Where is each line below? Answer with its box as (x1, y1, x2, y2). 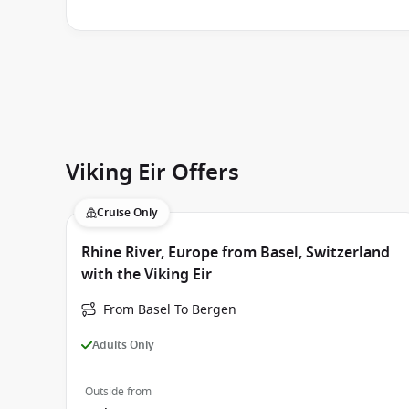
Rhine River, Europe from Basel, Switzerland (81, 242, 390, 264)
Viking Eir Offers (66, 156, 239, 189)
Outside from (85, 383, 152, 400)
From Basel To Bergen (103, 300, 236, 320)
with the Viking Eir (81, 264, 212, 286)
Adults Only (92, 336, 154, 353)
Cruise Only (97, 204, 158, 221)
